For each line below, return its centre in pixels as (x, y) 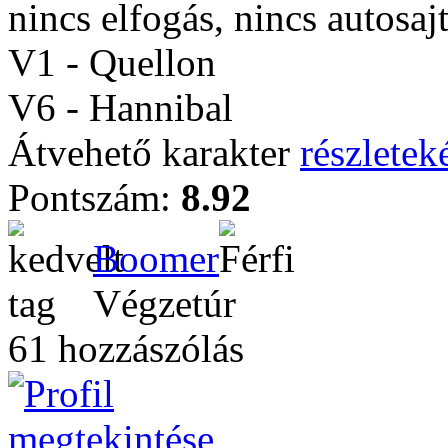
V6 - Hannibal (120, 107)
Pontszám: (94, 197)
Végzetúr (164, 303)
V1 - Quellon (112, 62)
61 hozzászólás (126, 348)
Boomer (156, 258)
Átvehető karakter (154, 152)
